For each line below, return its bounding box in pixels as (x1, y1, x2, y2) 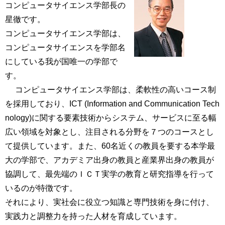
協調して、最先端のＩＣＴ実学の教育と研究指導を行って (5, 170, 214, 178)
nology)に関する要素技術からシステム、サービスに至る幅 (5, 114, 216, 122)
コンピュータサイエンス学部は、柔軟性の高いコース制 (5, 85, 216, 94)
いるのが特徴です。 (5, 184, 77, 192)
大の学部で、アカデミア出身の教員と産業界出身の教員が (5, 156, 214, 164)
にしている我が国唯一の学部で (5, 57, 118, 66)
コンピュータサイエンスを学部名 (5, 43, 126, 52)
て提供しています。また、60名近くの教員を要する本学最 (5, 142, 215, 150)
